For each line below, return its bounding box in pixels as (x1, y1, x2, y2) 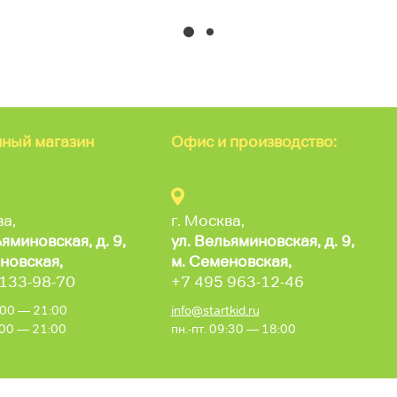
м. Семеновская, (170, 251, 292, 271)
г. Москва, (170, 210, 245, 230)
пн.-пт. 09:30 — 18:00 (170, 320, 296, 337)
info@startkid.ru (170, 301, 260, 318)
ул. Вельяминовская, (170, 230, 324, 251)
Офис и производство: (170, 131, 337, 152)
